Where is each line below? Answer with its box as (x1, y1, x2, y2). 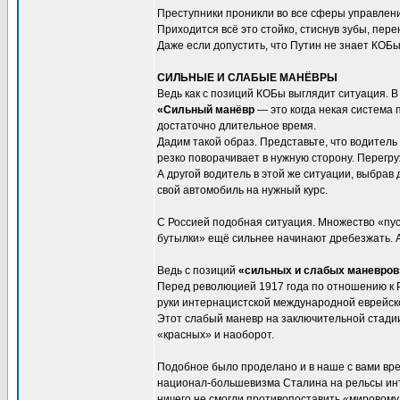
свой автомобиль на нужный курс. (157, 184, 328, 196)
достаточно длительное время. (157, 120, 316, 132)
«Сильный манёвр (157, 104, 254, 116)
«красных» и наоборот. (157, 329, 274, 341)
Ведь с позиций (157, 264, 238, 277)
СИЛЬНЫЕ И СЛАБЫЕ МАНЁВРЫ (157, 71, 337, 84)
